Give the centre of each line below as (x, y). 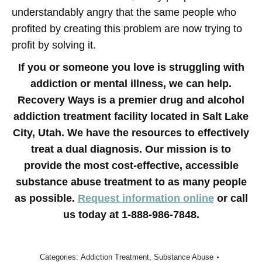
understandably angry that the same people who (124, 12)
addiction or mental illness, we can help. (131, 83)
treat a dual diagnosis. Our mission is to (131, 149)
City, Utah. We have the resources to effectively (131, 132)
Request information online (146, 198)
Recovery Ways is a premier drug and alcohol (131, 100)
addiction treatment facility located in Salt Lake (131, 116)
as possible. (46, 198)
